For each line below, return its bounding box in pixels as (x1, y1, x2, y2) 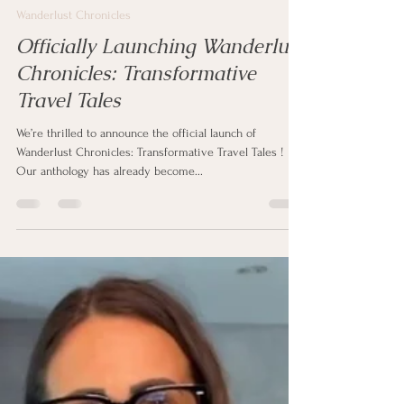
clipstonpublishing (54, 43, 133, 55)
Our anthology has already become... (16, 243, 203, 257)
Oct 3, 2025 (54, 58, 99, 69)
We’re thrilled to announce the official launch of (16, 206, 246, 219)
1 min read (115, 58, 160, 69)
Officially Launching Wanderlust (16, 113, 304, 139)
